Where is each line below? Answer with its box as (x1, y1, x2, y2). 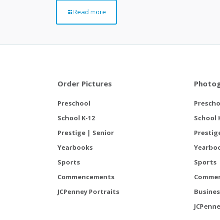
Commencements (57, 172, 114, 181)
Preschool (57, 99, 90, 108)
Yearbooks (57, 143, 93, 152)
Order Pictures (57, 79, 112, 88)
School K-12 (57, 113, 95, 122)
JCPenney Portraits (57, 187, 119, 196)
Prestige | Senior (57, 128, 114, 137)
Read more (73, 7, 106, 16)
